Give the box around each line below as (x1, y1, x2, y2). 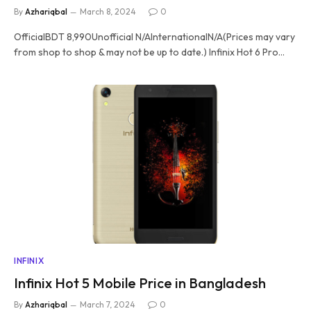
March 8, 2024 (80, 6, 136, 17)
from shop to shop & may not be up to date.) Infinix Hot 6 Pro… (14, 45, 285, 58)
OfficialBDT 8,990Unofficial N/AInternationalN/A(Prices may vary (14, 30, 295, 43)
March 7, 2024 (80, 299, 135, 310)
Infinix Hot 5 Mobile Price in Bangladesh (14, 274, 266, 292)
